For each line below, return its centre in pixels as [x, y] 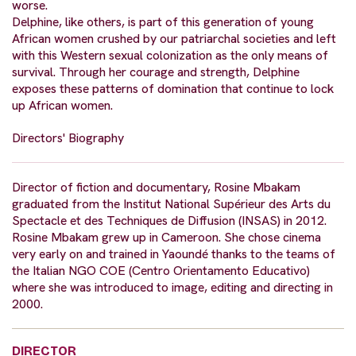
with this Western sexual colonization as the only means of [170, 56]
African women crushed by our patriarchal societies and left [174, 39]
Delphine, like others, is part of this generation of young [163, 22]
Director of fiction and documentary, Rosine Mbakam [156, 188]
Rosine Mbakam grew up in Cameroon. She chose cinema [166, 238]
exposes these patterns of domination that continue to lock [173, 89]
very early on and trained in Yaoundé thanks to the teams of [174, 254]
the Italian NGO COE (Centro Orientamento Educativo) [161, 271]
